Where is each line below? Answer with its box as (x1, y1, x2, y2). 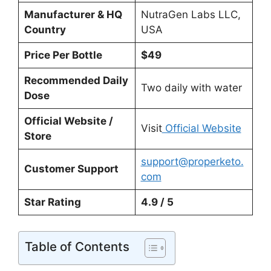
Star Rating (24, 196, 81, 209)
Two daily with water (140, 82, 242, 94)
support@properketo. (140, 155, 244, 168)
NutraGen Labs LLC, (140, 8, 241, 21)
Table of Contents (25, 238, 129, 254)
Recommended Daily (24, 74, 128, 87)
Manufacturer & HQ (24, 8, 122, 21)
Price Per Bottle (24, 49, 102, 62)
